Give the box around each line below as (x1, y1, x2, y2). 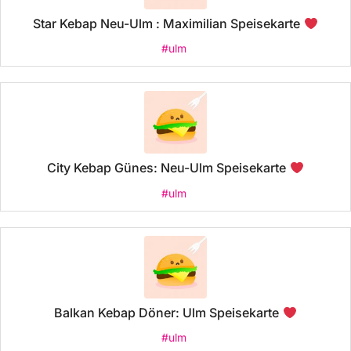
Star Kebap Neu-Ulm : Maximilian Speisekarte (33, 16, 304, 32)
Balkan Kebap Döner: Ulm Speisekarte (54, 305, 283, 321)
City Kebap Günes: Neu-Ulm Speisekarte (47, 160, 290, 176)
